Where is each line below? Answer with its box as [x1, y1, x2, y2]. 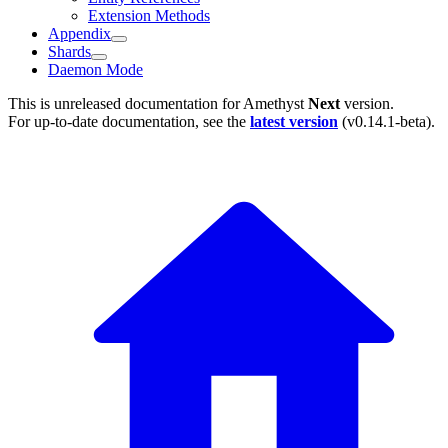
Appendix [48, 25, 111, 42]
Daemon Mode [48, 61, 143, 78]
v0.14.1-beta [347, 113, 426, 130]
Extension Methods [88, 7, 210, 24]
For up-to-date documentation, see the [8, 113, 250, 130]
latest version [250, 113, 338, 130]
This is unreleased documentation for [8, 95, 243, 112]
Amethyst [243, 95, 304, 112]
